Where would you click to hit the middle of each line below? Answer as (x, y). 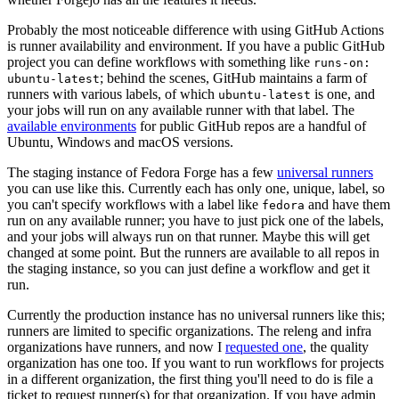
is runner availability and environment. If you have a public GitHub (196, 45)
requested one (264, 346)
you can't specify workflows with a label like (134, 204)
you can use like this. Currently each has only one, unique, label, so (196, 188)
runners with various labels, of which (113, 94)
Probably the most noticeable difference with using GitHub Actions (195, 29)
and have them (347, 204)
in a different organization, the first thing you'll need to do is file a (190, 379)
